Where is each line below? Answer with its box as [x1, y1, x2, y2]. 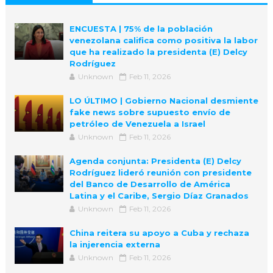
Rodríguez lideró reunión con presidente [69, 168, 252, 178]
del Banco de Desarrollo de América [69, 179, 230, 190]
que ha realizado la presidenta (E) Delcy [69, 47, 247, 57]
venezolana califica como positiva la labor [69, 35, 258, 46]
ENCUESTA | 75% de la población [69, 24, 213, 34]
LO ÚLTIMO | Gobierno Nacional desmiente [69, 96, 258, 106]
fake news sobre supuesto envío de [69, 107, 230, 118]
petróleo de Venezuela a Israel [69, 119, 205, 129]
